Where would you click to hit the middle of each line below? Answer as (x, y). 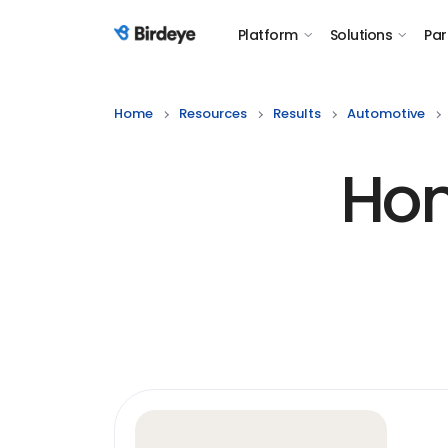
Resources (213, 113)
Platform (268, 35)
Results (297, 113)
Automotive (386, 113)
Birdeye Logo (163, 45)
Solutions (360, 35)
